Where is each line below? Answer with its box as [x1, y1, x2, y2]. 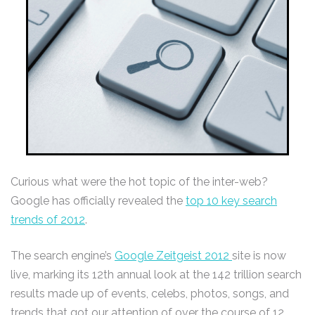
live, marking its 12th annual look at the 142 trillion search [11, 268, 302, 282]
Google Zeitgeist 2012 [115, 249, 232, 263]
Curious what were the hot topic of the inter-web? [11, 175, 271, 189]
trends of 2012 [11, 213, 85, 227]
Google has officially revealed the [11, 194, 186, 208]
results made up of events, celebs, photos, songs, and [11, 287, 289, 301]
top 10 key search [186, 194, 277, 208]
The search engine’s [11, 249, 115, 263]
